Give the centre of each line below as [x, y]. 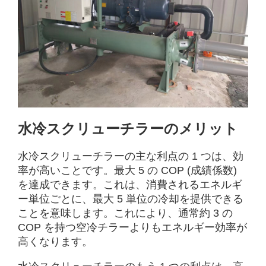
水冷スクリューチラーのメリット [128, 128]
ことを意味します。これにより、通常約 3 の [126, 213]
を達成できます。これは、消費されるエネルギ [130, 184]
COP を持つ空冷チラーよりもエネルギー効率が [133, 227]
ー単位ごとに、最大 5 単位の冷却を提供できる [131, 199]
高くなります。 [56, 241]
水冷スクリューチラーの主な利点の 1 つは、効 [131, 156]
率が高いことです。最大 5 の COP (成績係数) [128, 170]
